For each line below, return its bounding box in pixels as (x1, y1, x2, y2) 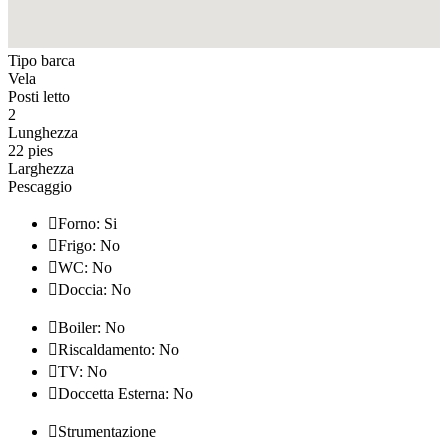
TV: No (58, 362, 107, 380)
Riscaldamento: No (58, 340, 179, 358)
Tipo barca (8, 51, 75, 69)
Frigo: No (58, 236, 120, 254)
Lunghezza (8, 123, 78, 141)
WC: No (58, 258, 112, 276)
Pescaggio (8, 177, 72, 195)
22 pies (8, 141, 53, 159)
